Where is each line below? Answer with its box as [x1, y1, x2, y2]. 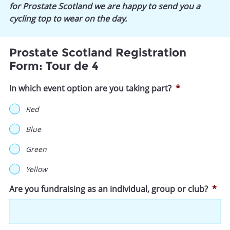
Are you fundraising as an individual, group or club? [9, 183, 208, 195]
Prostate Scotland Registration [9, 45, 186, 60]
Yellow [26, 164, 47, 174]
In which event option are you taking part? [9, 82, 171, 94]
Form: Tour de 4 [9, 59, 99, 73]
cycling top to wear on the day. [9, 12, 127, 24]
